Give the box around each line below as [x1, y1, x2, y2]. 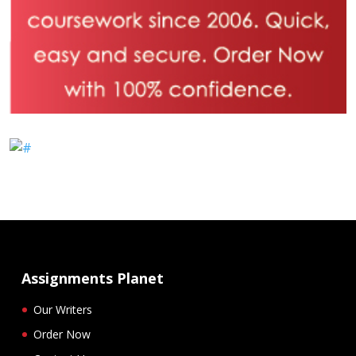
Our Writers [33, 302, 92, 318]
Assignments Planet [21, 269, 164, 288]
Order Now [33, 327, 91, 342]
